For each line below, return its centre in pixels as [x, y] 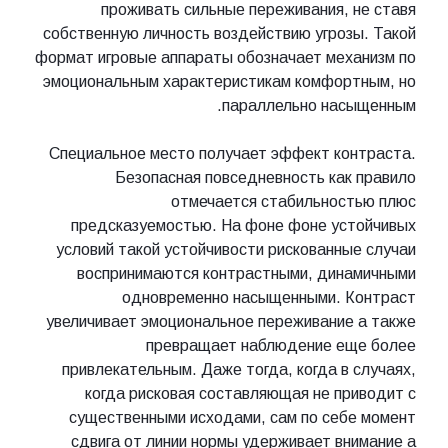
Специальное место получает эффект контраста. [232, 154]
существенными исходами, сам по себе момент [242, 418]
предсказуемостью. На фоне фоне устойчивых [243, 226]
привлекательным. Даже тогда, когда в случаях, [239, 370]
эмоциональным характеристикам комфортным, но [229, 82]
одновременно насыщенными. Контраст [269, 298]
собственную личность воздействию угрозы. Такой [229, 34]
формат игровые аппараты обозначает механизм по [225, 58]
